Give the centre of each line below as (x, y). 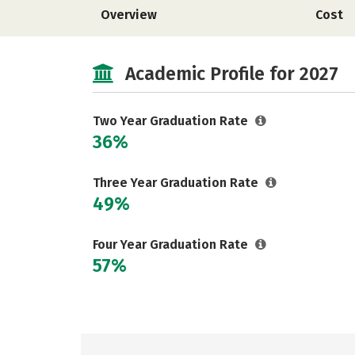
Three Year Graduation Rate (177, 183)
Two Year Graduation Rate (172, 121)
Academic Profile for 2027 (232, 74)
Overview (129, 15)
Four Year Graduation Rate (172, 244)
